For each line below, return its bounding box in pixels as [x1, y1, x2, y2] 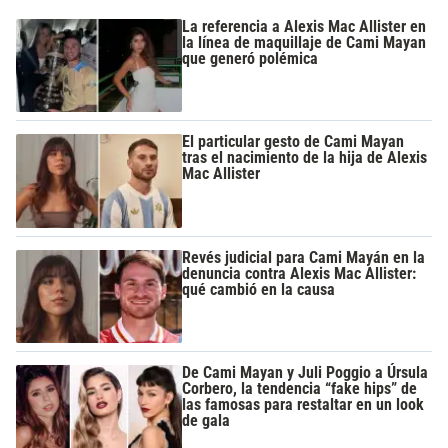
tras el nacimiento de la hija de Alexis [182, 148, 428, 168]
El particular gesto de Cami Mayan [182, 132, 405, 152]
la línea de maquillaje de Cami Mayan [182, 32, 427, 52]
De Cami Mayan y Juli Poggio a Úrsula [182, 362, 429, 382]
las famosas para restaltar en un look [182, 394, 425, 414]
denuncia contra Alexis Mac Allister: [182, 263, 417, 283]
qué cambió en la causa [182, 279, 336, 299]
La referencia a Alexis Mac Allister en [182, 16, 427, 36]
